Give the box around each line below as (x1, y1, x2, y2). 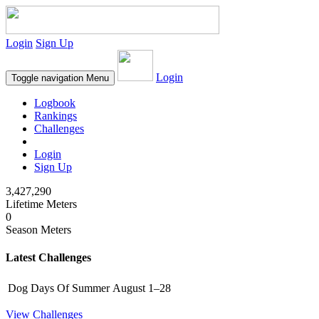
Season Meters (6, 224, 71, 236)
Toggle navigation (11, 73, 83, 83)
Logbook (34, 97, 75, 109)
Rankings (34, 110, 77, 122)
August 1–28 (113, 281, 171, 294)
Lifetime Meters (6, 198, 77, 210)
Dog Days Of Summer (8, 281, 110, 294)
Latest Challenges (6, 251, 91, 264)
